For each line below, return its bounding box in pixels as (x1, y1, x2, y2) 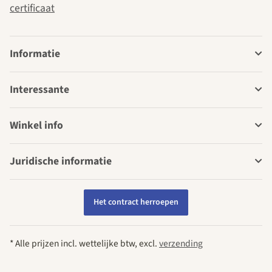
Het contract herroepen (93, 195, 178, 208)
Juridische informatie (10, 153, 112, 169)
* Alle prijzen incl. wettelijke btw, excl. (10, 236, 159, 250)
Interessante (10, 81, 69, 97)
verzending (159, 236, 203, 250)
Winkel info (10, 117, 63, 133)
